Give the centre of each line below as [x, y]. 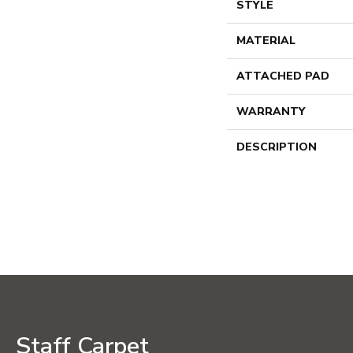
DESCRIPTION [277, 147]
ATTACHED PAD [283, 76]
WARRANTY [271, 111]
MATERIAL [266, 41]
